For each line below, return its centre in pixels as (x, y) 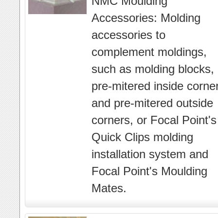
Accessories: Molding (146, 18)
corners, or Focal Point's (154, 120)
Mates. (109, 188)
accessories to (128, 35)
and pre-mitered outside (152, 103)
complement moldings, (149, 52)
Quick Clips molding (142, 137)
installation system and (150, 154)
